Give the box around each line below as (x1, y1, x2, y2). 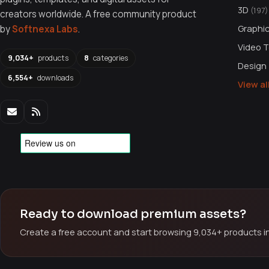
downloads (35, 72, 73, 83)
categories (91, 52, 128, 63)
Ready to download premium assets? (20, 207, 246, 222)
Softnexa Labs (12, 22, 78, 35)
